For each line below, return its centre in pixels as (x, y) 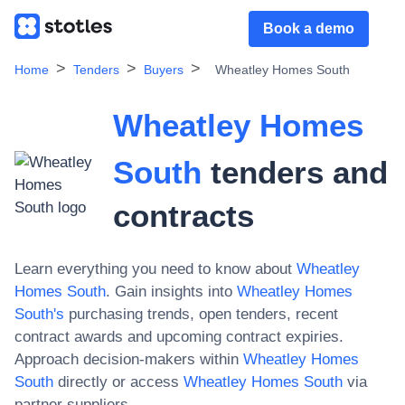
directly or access (116, 382)
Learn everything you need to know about (153, 269)
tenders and (294, 172)
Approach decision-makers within (127, 359)
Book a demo (309, 28)
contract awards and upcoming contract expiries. (179, 337)
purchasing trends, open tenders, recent (201, 314)
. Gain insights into (169, 292)
